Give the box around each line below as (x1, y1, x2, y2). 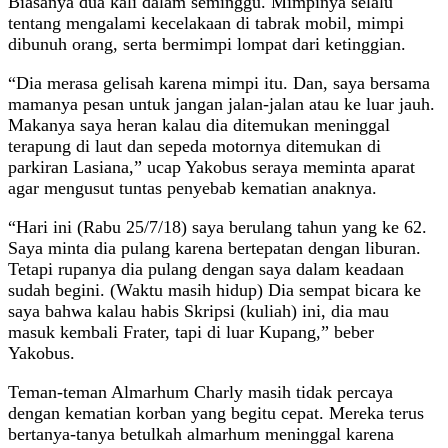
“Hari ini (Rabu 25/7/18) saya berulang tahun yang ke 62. (8, 216, 427, 237)
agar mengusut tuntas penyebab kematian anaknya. (8, 177, 377, 198)
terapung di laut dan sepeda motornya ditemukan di (8, 135, 381, 156)
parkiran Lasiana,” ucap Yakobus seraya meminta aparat (8, 156, 415, 177)
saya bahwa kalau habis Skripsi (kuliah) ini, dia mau (8, 300, 389, 321)
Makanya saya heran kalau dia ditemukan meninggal (8, 114, 390, 135)
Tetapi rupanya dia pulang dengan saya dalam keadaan (8, 258, 404, 279)
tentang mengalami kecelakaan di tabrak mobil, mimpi (8, 12, 404, 33)
